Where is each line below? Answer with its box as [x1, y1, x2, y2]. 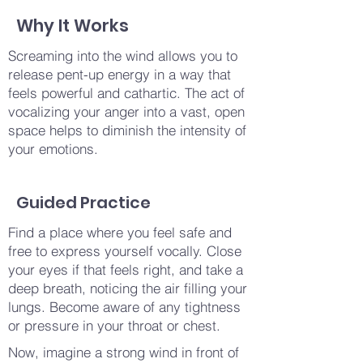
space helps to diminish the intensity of [8, 122, 246, 139]
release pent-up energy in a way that [8, 66, 231, 83]
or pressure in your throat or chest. [8, 317, 220, 334]
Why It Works [16, 14, 129, 37]
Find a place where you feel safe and [8, 224, 232, 241]
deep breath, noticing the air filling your [8, 280, 247, 297]
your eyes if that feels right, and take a [8, 261, 243, 278]
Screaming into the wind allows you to [8, 47, 237, 64]
